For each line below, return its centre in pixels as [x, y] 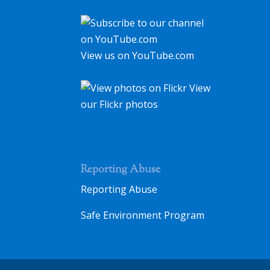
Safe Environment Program [143, 215]
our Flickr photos [120, 104]
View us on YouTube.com [138, 55]
